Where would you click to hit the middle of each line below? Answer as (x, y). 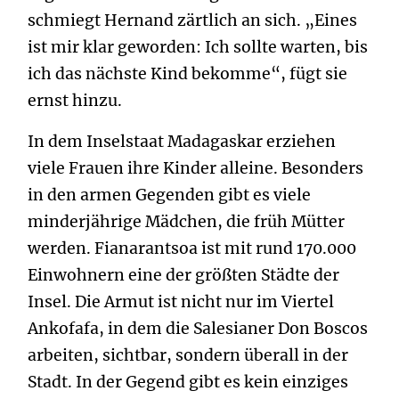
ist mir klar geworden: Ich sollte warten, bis (198, 47)
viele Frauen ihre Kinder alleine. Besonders (195, 168)
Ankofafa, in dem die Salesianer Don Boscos (198, 329)
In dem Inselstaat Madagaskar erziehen (182, 142)
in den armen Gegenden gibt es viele (169, 195)
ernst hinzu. (75, 101)
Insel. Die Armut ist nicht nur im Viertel (181, 302)
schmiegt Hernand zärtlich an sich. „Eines (192, 20)
